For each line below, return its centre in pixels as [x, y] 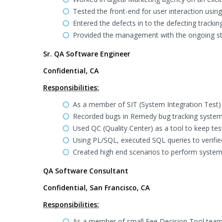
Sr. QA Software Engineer [87, 54]
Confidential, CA [71, 71]
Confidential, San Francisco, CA [96, 188]
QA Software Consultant [86, 171]
